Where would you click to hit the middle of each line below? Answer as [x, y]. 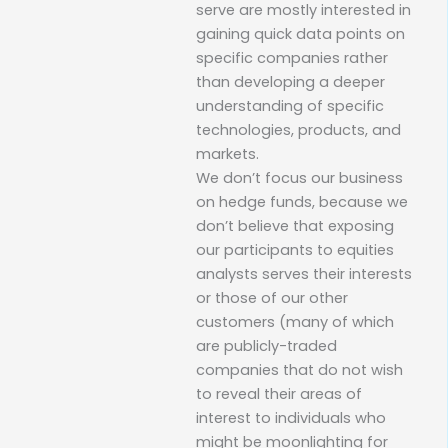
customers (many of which [295, 321]
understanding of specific [290, 105]
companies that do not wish [299, 369]
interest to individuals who [291, 417]
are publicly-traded [266, 345]
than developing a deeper [290, 81]
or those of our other [272, 297]
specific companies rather [292, 57]
